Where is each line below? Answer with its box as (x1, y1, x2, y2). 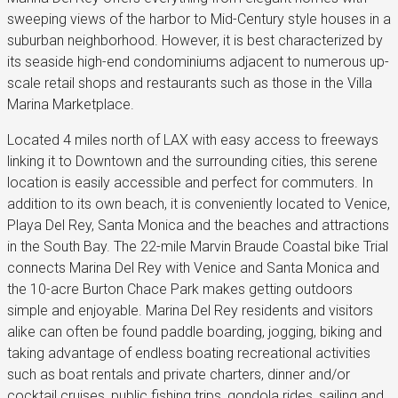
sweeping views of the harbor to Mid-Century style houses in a (7, 10, 391, 28)
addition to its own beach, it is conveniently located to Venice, (7, 195, 390, 212)
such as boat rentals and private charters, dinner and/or (7, 365, 350, 383)
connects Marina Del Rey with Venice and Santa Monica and (7, 259, 379, 276)
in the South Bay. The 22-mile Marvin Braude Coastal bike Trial (7, 237, 388, 255)
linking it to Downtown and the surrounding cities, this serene (7, 152, 378, 170)
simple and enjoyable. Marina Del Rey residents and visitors (7, 301, 373, 319)
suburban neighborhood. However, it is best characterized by (7, 31, 383, 49)
